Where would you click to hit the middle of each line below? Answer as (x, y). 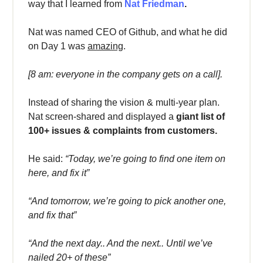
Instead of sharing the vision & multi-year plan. (124, 103)
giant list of (200, 117)
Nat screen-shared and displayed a (102, 117)
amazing (105, 46)
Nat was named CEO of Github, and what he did (128, 32)
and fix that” (52, 215)
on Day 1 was (58, 46)
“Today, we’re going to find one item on (145, 159)
